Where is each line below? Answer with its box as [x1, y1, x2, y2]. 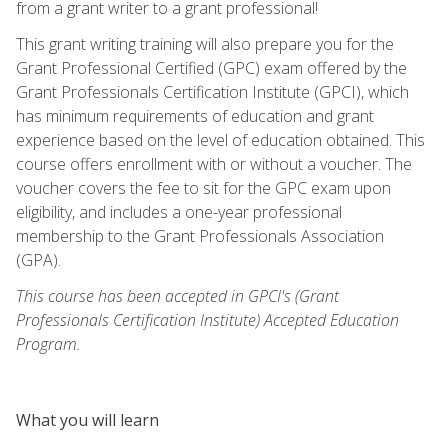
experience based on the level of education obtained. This [16, 128, 425, 151]
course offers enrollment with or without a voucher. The [16, 152, 412, 175]
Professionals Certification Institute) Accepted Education [16, 308, 399, 331]
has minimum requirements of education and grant [16, 104, 374, 127]
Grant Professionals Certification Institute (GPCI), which [16, 80, 409, 103]
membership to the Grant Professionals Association [16, 224, 384, 247]
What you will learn [16, 408, 159, 431]
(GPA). [16, 248, 61, 271]
